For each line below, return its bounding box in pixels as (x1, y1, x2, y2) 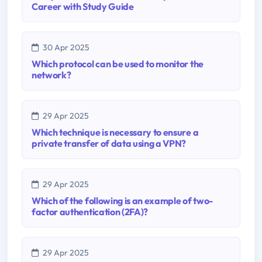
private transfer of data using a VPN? (32, 137, 187, 149)
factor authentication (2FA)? (32, 205, 149, 218)
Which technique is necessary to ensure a (32, 126, 199, 138)
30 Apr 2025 (41, 42, 89, 53)
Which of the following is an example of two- (32, 194, 213, 206)
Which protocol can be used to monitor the (32, 57, 204, 70)
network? (32, 68, 71, 81)
